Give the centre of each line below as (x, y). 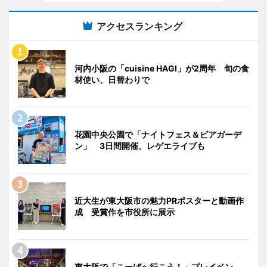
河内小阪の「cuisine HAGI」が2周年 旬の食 (162, 68)
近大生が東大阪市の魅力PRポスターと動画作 (159, 200)
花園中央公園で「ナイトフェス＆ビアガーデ (158, 134)
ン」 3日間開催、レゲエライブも (140, 145)
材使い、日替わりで (112, 79)
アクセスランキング (139, 26)
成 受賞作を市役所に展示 (125, 212)
